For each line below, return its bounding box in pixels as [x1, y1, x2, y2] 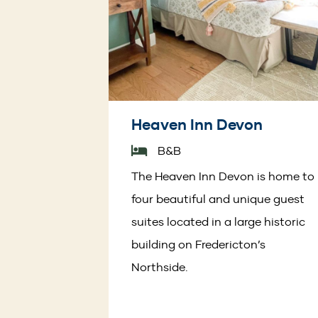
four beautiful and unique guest [131, 191, 305, 206]
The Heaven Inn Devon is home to [131, 168, 314, 183]
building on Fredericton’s [131, 236, 265, 251]
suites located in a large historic [131, 214, 305, 229]
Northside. [131, 259, 188, 274]
